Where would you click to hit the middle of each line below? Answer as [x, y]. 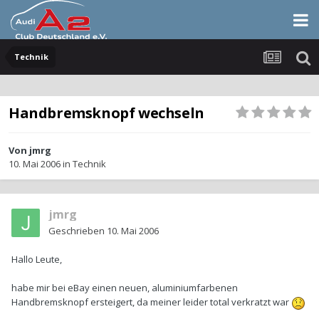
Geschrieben [78, 231]
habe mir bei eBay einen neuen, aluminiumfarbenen [125, 288]
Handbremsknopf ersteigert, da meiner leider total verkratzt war [151, 302]
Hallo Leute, [37, 260]
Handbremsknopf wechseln [106, 113]
